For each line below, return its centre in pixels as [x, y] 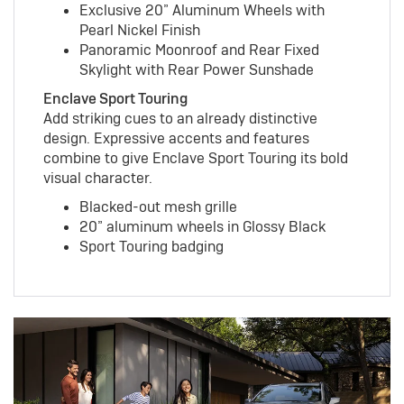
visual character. [97, 179]
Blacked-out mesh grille [158, 207]
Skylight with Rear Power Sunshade [196, 70]
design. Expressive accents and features [176, 139]
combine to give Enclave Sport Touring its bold [195, 159]
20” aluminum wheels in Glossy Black [202, 227]
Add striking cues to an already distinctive [180, 119]
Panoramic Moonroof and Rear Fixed [199, 50]
